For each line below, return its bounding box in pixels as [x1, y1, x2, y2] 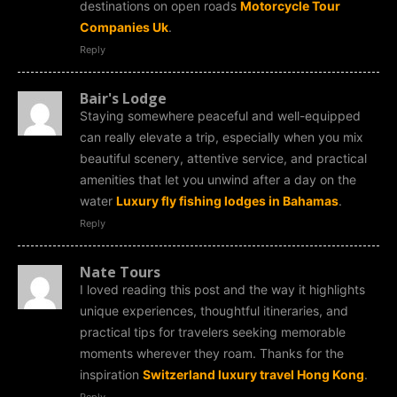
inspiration [80, 366, 143, 382]
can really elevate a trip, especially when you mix [80, 128, 363, 144]
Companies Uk [80, 19, 168, 35]
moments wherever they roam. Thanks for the [80, 345, 344, 361]
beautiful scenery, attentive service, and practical [80, 150, 367, 166]
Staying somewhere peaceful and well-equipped [80, 107, 361, 123]
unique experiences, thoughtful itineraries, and [80, 302, 348, 318]
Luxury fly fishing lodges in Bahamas [116, 192, 339, 208]
